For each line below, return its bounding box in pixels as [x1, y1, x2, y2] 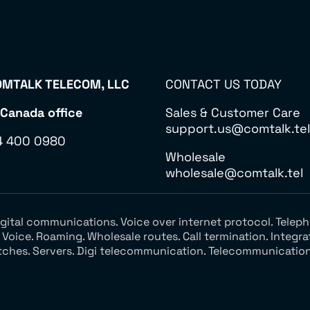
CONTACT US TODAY [165, 76, 282, 92]
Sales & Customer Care [165, 104, 300, 120]
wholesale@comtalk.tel [165, 165, 303, 181]
